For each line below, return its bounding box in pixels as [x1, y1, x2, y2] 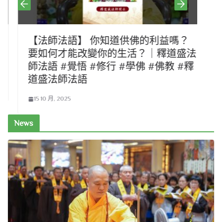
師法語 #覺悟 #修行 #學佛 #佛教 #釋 [18, 61, 184, 72]
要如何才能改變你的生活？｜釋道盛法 [18, 48, 186, 59]
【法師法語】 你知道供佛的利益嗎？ [18, 35, 179, 47]
